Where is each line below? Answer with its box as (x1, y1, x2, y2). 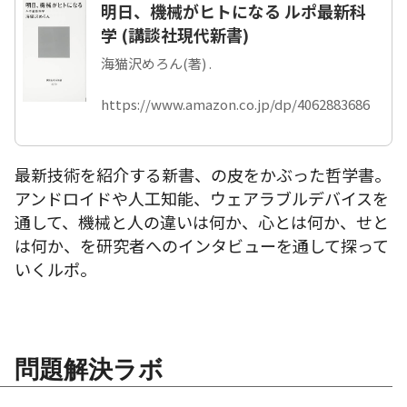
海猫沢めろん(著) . (101, 53, 212, 73)
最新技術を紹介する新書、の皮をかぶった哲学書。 (15, 162, 391, 186)
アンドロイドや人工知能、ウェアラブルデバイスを (15, 185, 389, 210)
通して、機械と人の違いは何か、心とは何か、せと (15, 209, 389, 233)
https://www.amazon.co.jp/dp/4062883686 (101, 94, 370, 114)
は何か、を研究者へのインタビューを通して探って (15, 233, 389, 257)
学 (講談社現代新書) (101, 22, 249, 46)
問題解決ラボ (15, 353, 164, 384)
